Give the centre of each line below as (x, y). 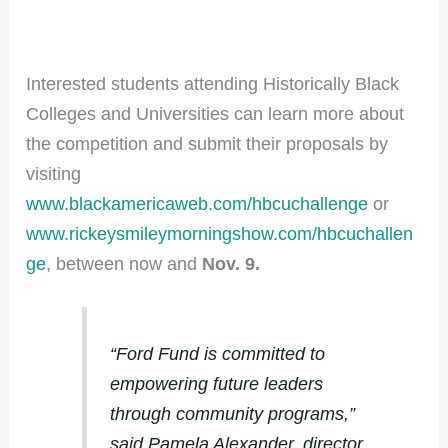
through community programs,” (232, 414)
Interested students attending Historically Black (213, 83)
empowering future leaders (216, 384)
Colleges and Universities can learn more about (215, 113)
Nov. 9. (231, 263)
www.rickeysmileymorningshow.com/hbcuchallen (220, 233)
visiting (54, 173)
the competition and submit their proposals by (207, 143)
